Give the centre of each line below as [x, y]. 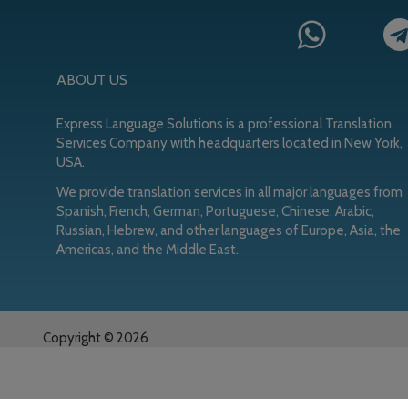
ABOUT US [92, 80]
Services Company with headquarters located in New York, [229, 143]
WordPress [342, 357]
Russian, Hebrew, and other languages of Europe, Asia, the [229, 230]
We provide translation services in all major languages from [229, 192]
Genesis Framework [244, 357]
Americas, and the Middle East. [148, 250]
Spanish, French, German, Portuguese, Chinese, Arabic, [215, 211]
